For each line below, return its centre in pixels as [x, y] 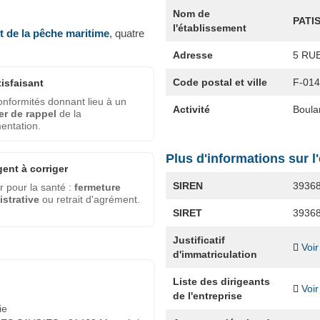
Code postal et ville [220, 82]
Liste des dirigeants [221, 281]
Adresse [192, 55]
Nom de [191, 13]
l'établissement [209, 27]
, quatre [127, 33]
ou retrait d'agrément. [90, 199]
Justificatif [199, 240]
